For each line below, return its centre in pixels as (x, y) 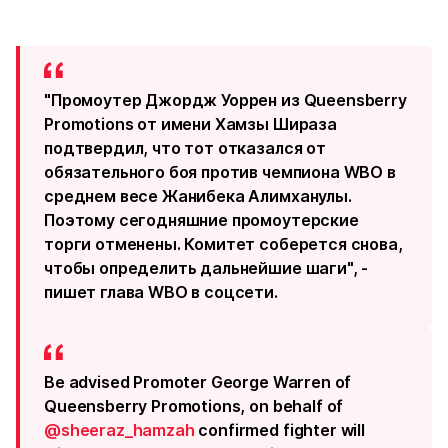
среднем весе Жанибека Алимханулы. (198, 196)
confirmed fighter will (279, 430)
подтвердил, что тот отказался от (185, 148)
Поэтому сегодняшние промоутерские (201, 220)
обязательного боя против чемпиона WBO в (220, 172)
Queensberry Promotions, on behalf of (194, 406)
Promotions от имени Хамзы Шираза (190, 124)
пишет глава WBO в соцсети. (161, 292)
